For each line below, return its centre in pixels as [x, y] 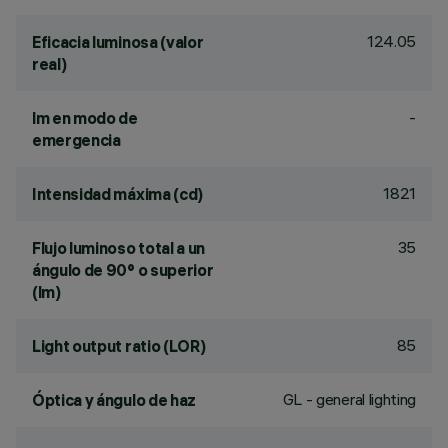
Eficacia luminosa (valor [118, 42]
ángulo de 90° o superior [123, 270]
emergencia [76, 140]
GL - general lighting [349, 399]
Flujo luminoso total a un [118, 248]
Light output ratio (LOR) [119, 346]
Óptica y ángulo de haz [114, 400]
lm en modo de [85, 118]
